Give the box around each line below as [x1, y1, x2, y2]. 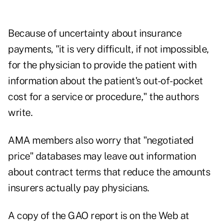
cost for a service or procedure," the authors [8, 91, 199, 103]
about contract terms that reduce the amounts [8, 166, 210, 178]
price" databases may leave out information [8, 150, 196, 163]
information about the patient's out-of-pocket [8, 75, 203, 87]
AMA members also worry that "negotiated [8, 134, 194, 147]
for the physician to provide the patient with [8, 59, 197, 71]
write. [8, 107, 32, 119]
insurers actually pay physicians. [8, 182, 149, 194]
